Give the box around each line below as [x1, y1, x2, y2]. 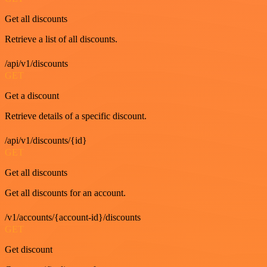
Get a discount [5, 91, 59, 101]
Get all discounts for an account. [5, 188, 126, 198]
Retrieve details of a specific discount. [5, 111, 147, 121]
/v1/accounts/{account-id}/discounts [5, 212, 141, 222]
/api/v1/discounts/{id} [5, 135, 87, 145]
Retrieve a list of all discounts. [5, 34, 117, 44]
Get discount [5, 244, 52, 254]
